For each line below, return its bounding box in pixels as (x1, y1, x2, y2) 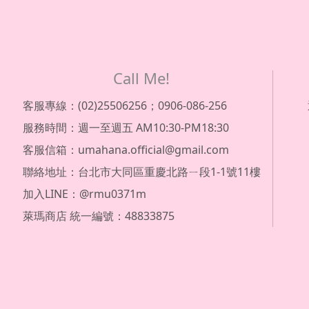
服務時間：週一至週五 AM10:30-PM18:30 (22, 120, 229, 136)
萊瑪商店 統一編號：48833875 (22, 208, 175, 224)
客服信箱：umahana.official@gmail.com (22, 142, 229, 158)
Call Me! (113, 68, 170, 89)
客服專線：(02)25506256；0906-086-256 (22, 98, 227, 114)
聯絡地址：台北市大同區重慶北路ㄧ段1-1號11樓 (22, 164, 261, 180)
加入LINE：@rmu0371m (22, 186, 146, 202)
